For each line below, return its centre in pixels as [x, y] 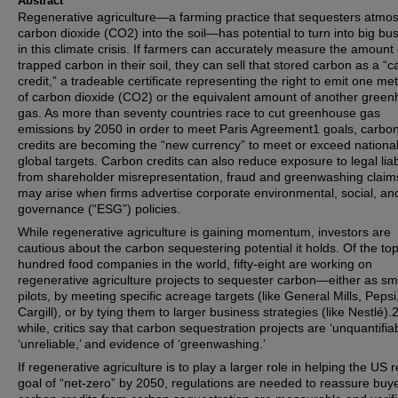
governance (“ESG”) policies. [99, 209]
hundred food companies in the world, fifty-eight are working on [195, 264]
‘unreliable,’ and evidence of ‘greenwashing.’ [142, 344]
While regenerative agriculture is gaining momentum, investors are [204, 232]
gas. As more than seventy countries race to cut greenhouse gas [199, 113]
